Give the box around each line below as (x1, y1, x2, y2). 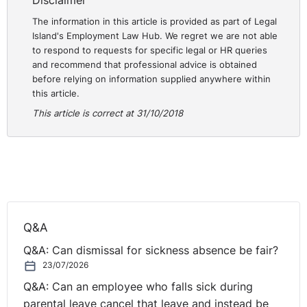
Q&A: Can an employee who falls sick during (23, 280, 254, 293)
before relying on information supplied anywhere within (32, 73, 271, 84)
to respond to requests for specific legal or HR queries (32, 44, 268, 56)
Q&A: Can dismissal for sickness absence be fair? (23, 243, 279, 257)
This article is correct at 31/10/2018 (32, 107, 184, 119)
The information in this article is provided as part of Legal (32, 15, 278, 27)
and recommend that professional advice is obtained (32, 58, 258, 70)
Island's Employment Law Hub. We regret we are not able (32, 29, 278, 41)
